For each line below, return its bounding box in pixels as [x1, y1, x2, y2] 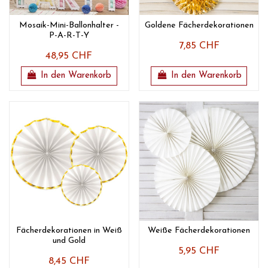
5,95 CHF [178, 246, 220, 256]
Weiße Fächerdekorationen [148, 226, 251, 235]
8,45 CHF [48, 256, 90, 266]
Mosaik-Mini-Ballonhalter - [19, 20, 119, 30]
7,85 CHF [178, 41, 220, 51]
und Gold [52, 236, 86, 245]
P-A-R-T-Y [48, 31, 89, 40]
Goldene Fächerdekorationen [144, 20, 254, 30]
